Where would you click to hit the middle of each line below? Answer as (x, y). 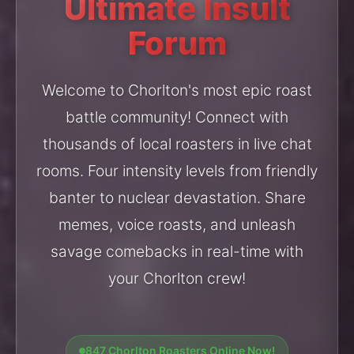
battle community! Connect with (177, 117)
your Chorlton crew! (177, 278)
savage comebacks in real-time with (177, 251)
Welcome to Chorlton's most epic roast (177, 90)
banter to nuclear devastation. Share (177, 198)
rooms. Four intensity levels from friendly (177, 171)
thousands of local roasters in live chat (177, 144)
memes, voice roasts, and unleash (177, 224)
